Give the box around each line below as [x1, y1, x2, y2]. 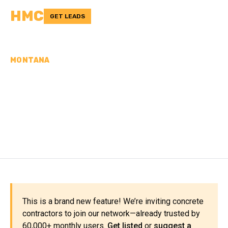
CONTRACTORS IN [10, 89, 156, 108]
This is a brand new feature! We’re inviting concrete [22, 196, 204, 206]
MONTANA [10, 56, 50, 65]
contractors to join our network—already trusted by [22, 209, 200, 218]
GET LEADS [50, 13, 85, 20]
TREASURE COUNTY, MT [10, 107, 205, 126]
